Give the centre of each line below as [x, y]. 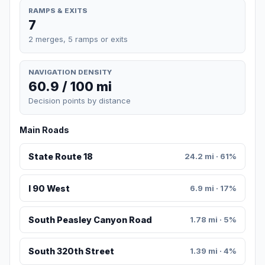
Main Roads [44, 130]
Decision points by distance [80, 101]
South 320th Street [71, 251]
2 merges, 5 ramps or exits [78, 39]
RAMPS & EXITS [58, 10]
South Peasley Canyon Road [90, 220]
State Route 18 [60, 157]
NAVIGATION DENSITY [70, 72]
